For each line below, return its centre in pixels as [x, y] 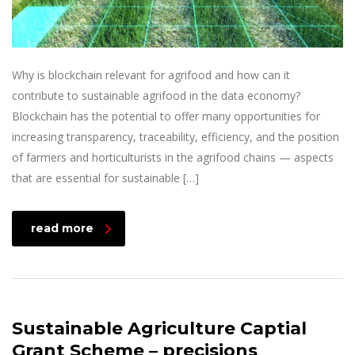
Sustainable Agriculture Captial [159, 329]
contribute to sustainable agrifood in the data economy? [156, 96]
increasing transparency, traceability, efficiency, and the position [176, 137]
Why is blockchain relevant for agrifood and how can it [151, 75]
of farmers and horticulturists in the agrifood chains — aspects [173, 158]
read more [62, 229]
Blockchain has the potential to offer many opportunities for [166, 116]
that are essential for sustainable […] [105, 178]
